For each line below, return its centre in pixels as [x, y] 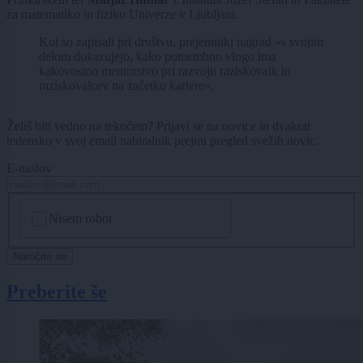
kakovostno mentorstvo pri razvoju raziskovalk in [165, 71]
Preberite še [57, 291]
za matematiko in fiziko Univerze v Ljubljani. [122, 15]
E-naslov [29, 169]
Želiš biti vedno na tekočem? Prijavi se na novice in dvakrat [158, 126]
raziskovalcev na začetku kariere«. [126, 86]
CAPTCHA [52, 206]
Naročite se [40, 256]
